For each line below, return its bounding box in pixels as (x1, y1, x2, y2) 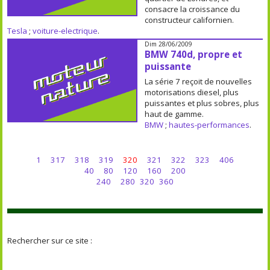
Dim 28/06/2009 (145, 40, 192, 48)
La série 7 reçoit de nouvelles (145, 76, 252, 87)
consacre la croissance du (145, 4, 240, 14)
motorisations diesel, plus (145, 87, 239, 98)
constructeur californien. (145, 14, 234, 25)
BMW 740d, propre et (145, 48, 242, 60)
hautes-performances (169, 119, 250, 130)
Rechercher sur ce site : (7, 235, 93, 246)
